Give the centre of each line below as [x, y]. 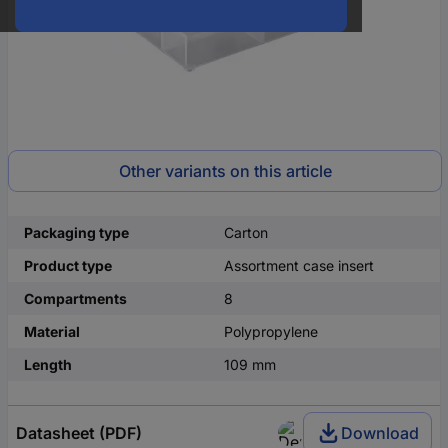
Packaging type [76, 232]
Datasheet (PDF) [79, 433]
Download [380, 433]
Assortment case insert [299, 265]
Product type [68, 265]
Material [52, 331]
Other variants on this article [225, 171]
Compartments [75, 298]
